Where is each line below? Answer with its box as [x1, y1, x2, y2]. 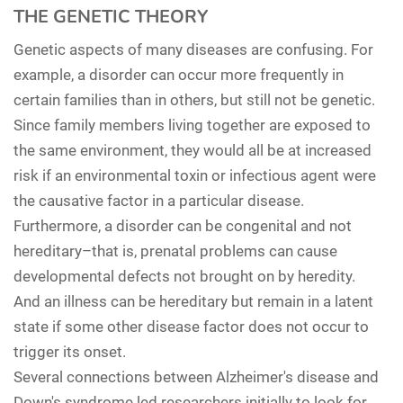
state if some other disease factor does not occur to [13, 317, 369, 336]
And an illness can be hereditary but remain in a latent [13, 291, 373, 310]
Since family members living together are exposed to [13, 115, 371, 134]
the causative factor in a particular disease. [13, 191, 304, 210]
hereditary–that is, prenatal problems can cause [13, 241, 337, 260]
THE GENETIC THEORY [13, 4, 208, 29]
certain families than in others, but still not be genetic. [13, 90, 375, 109]
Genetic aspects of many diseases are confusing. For [13, 40, 373, 58]
